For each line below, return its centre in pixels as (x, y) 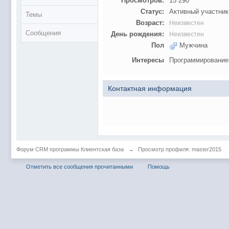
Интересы (148, 60)
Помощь (159, 166)
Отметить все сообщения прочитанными (79, 166)
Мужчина (192, 45)
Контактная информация (150, 88)
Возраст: (150, 23)
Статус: (152, 12)
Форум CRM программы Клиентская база (70, 149)
